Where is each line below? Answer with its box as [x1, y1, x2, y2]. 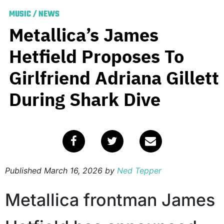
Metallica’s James [9, 23, 158, 47]
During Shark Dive [9, 87, 160, 111]
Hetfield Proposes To [9, 44, 184, 68]
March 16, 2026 [44, 165, 102, 176]
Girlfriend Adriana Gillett [9, 66, 219, 90]
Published [5, 165, 44, 176]
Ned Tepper [117, 165, 161, 176]
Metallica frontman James [5, 189, 215, 210]
